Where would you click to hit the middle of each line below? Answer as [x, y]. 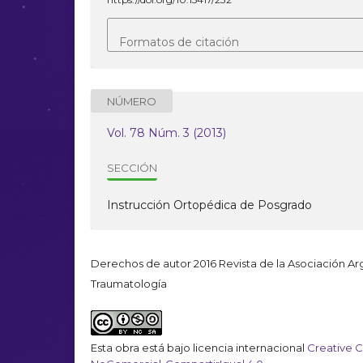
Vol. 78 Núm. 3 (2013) [167, 133]
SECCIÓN [132, 167]
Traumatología [129, 284]
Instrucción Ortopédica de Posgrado [209, 205]
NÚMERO [132, 100]
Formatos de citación [179, 42]
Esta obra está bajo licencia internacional [199, 348]
